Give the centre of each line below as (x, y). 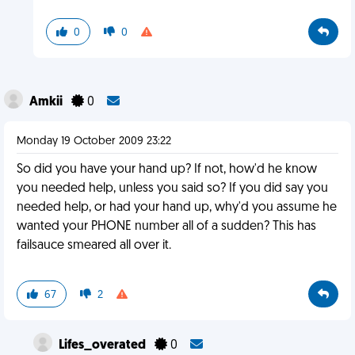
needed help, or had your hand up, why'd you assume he (177, 208)
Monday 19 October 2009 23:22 (94, 141)
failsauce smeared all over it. (94, 246)
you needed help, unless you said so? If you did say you (172, 189)
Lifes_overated (103, 345)
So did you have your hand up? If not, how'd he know (167, 170)
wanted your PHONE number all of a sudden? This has (166, 227)
